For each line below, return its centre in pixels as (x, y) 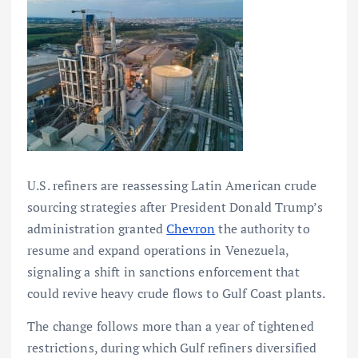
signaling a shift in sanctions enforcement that (163, 272)
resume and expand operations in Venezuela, (158, 251)
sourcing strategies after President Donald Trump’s (175, 207)
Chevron (191, 229)
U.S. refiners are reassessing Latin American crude (172, 186)
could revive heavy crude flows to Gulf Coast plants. (177, 294)
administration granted (97, 229)
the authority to (263, 229)
